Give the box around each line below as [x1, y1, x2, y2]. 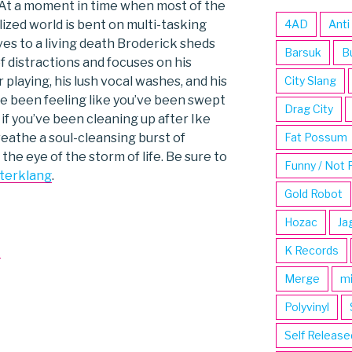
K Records [284, 244, 339, 258]
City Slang [284, 74, 336, 88]
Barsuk [284, 46, 321, 60]
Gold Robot [284, 187, 343, 201]
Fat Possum [284, 130, 347, 145]
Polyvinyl [284, 300, 329, 314]
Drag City [284, 102, 333, 116]
